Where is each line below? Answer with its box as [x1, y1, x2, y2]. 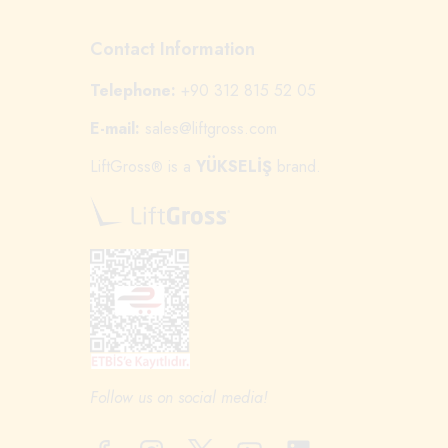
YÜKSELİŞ [196, 154, 272, 178]
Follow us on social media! [90, 386, 268, 410]
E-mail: [90, 116, 140, 140]
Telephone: [90, 78, 181, 102]
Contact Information [90, 35, 275, 62]
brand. [272, 154, 321, 178]
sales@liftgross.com [145, 116, 277, 140]
